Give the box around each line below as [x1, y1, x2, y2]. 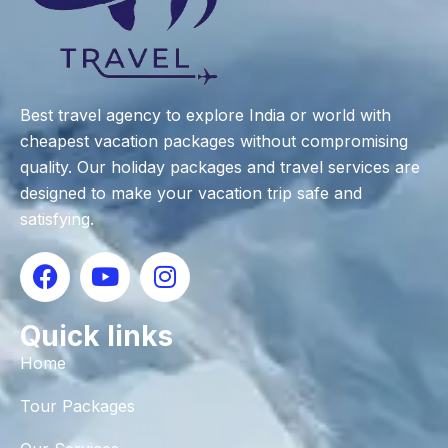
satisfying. [20, 208, 94, 229]
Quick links [20, 318, 173, 353]
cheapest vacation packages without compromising [20, 130, 408, 151]
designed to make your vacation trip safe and [20, 182, 362, 203]
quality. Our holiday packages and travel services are [20, 156, 420, 177]
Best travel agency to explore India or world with [20, 104, 391, 125]
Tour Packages [20, 395, 135, 416]
